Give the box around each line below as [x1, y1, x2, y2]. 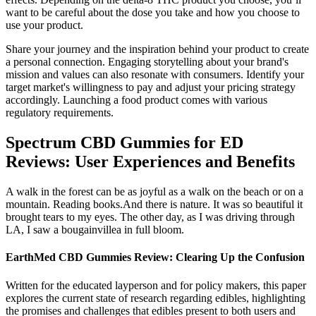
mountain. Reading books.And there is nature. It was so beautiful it [6, 197, 303, 210]
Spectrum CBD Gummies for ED [6, 133, 243, 152]
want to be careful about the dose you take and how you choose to [6, 6, 300, 19]
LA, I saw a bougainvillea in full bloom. [6, 223, 184, 236]
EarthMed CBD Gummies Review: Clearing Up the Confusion [6, 251, 305, 264]
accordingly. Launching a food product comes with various [6, 94, 267, 107]
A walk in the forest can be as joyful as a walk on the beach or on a [6, 185, 303, 197]
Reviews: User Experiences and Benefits [6, 152, 295, 171]
